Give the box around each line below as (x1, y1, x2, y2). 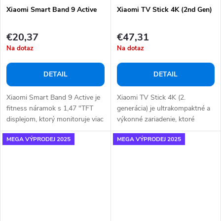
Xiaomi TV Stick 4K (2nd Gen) (116, 4, 212, 14)
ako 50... (6, 125, 32, 135)
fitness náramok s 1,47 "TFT (6, 104, 93, 113)
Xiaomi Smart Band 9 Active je (6, 93, 100, 103)
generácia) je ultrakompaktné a (116, 104, 210, 113)
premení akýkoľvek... (116, 125, 178, 135)
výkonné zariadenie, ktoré (116, 114, 194, 124)
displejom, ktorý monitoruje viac (6, 114, 104, 124)
